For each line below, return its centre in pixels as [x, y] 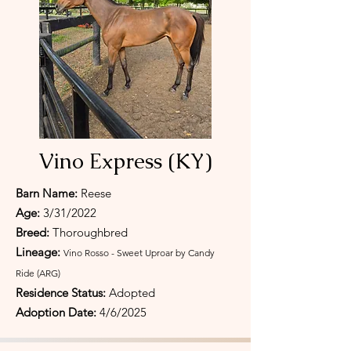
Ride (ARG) [38, 273]
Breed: [34, 232]
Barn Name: [48, 193]
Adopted [130, 293]
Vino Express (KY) [125, 161]
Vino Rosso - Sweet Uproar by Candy [139, 253]
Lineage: [40, 252]
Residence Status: [61, 293]
